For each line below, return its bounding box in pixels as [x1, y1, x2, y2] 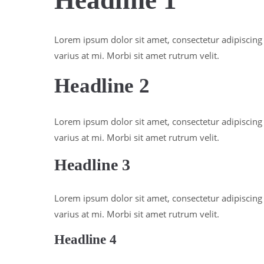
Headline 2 [54, 74, 150, 97]
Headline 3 [54, 156, 130, 174]
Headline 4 [54, 232, 117, 247]
